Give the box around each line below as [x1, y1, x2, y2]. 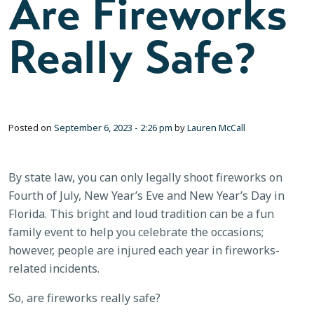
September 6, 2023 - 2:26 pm [54, 121, 172, 134]
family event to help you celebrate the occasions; [8, 224, 264, 240]
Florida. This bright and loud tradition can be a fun [8, 205, 274, 221]
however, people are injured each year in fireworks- [8, 242, 280, 258]
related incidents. [8, 260, 100, 276]
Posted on [8, 121, 54, 134]
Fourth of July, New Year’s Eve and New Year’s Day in [8, 187, 285, 203]
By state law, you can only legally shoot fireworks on [8, 169, 282, 185]
